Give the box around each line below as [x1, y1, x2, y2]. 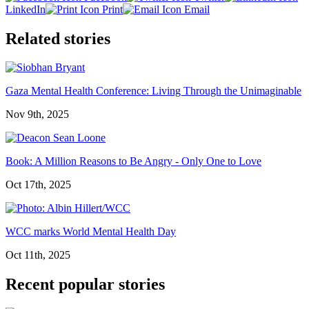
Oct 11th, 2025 [6, 249, 70, 261]
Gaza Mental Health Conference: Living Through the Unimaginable [6, 85, 301, 97]
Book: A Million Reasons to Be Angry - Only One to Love [6, 155, 261, 168]
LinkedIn [6, 3, 46, 15]
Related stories [6, 29, 110, 48]
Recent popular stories [6, 275, 165, 294]
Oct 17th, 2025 [6, 179, 71, 191]
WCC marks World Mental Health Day [6, 226, 176, 238]
